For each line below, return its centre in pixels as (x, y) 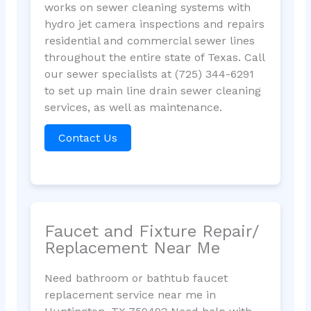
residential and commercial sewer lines (149, 41)
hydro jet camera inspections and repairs (154, 24)
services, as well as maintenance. (133, 108)
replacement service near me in (130, 294)
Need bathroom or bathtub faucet (136, 278)
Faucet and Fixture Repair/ (151, 231)
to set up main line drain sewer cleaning (152, 91)
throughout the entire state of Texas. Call (154, 58)
